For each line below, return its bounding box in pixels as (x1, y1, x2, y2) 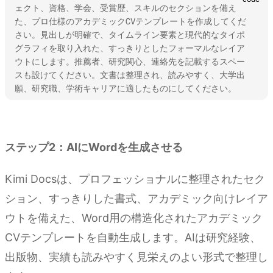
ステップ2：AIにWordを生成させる (5, 141, 183, 154)
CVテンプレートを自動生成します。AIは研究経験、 (5, 231, 261, 244)
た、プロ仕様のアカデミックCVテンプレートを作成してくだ (15, 16, 246, 27)
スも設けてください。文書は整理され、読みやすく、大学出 (15, 69, 245, 81)
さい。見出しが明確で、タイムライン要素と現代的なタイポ (15, 29, 245, 41)
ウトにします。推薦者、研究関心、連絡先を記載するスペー (15, 56, 245, 68)
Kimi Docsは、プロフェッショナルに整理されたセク (5, 172, 265, 186)
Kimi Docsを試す (5, 112, 81, 125)
